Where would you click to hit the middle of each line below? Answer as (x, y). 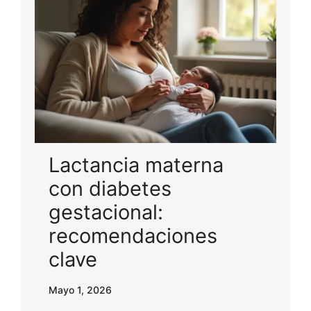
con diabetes (110, 188)
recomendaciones (133, 235)
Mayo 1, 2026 (80, 289)
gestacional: (106, 212)
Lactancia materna (136, 165)
